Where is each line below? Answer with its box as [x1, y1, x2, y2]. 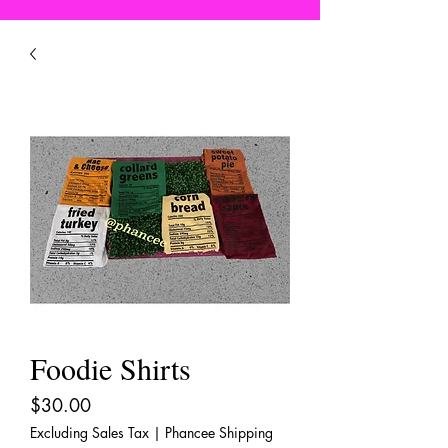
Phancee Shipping [165, 423, 273, 442]
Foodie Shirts [30, 348, 191, 388]
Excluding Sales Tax [30, 423, 149, 442]
